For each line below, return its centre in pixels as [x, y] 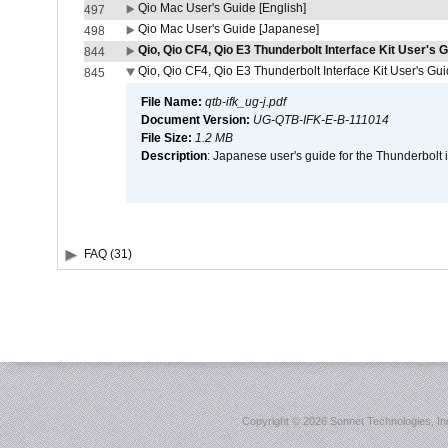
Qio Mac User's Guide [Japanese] [228, 29]
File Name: [172, 102]
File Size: [167, 138]
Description [173, 156]
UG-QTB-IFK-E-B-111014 [320, 120]
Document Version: [196, 120]
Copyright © [272, 421]
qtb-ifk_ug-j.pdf [245, 102]
